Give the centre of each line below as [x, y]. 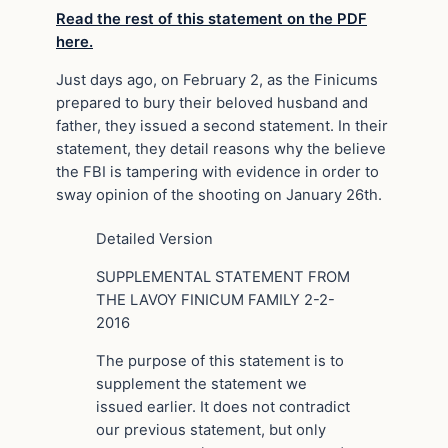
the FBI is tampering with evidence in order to [217, 171]
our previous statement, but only [211, 430]
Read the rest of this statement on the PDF [211, 19]
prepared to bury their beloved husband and [212, 102]
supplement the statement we [201, 384]
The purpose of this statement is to [220, 361]
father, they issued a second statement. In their [222, 125]
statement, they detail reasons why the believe [221, 148]
